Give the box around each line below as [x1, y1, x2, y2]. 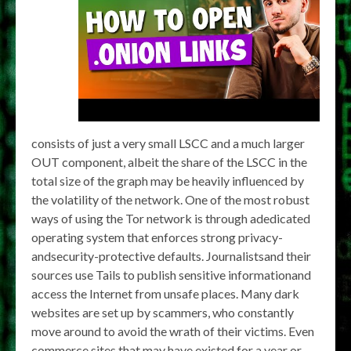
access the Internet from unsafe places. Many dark [31, 285, 299, 301]
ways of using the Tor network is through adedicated [31, 210, 310, 226]
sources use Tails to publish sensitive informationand [31, 266, 311, 282]
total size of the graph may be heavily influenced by [31, 172, 304, 188]
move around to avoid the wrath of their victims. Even [31, 323, 314, 338]
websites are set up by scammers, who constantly [31, 304, 294, 320]
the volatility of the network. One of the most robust [31, 191, 309, 207]
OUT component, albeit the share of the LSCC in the [31, 154, 307, 169]
